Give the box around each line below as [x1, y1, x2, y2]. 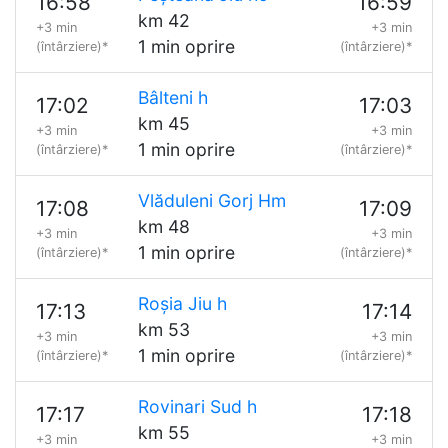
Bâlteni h [137, 87, 208, 108]
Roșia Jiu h [137, 293, 227, 314]
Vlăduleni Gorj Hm [137, 190, 286, 211]
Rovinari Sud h [137, 396, 257, 417]
